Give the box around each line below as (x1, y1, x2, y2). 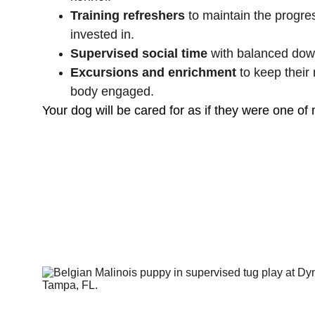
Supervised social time (70, 46, 207, 60)
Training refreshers (70, 8, 185, 22)
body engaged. (70, 84, 154, 98)
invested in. (70, 27, 134, 41)
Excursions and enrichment (70, 65, 236, 79)
